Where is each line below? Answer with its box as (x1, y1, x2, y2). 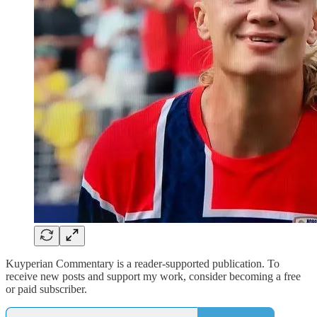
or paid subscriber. (6, 282, 87, 295)
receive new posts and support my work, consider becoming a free (6, 270, 301, 282)
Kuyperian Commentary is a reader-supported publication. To (6, 257, 279, 270)
